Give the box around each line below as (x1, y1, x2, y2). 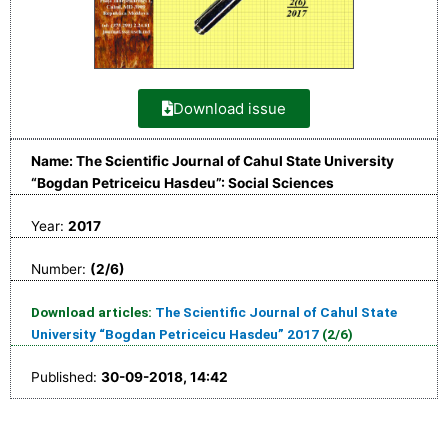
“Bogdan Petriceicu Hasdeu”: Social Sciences (31, 174, 334, 191)
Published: (31, 368, 101, 385)
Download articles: (31, 303, 155, 320)
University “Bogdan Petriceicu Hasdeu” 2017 (31, 325, 319, 342)
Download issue (173, 98, 286, 118)
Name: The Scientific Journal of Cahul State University (31, 152, 394, 169)
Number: (31, 260, 90, 277)
